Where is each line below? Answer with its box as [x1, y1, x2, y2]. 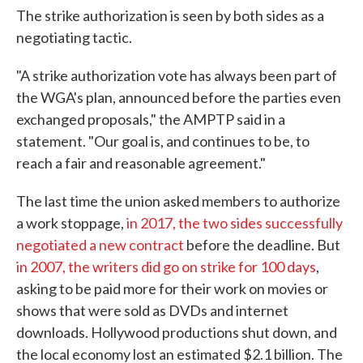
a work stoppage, [16, 214, 124, 232]
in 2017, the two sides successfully [124, 214, 343, 232]
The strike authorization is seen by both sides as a [16, 6, 324, 24]
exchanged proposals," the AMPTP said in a [16, 110, 285, 128]
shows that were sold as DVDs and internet [16, 301, 288, 319]
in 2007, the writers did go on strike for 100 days [16, 258, 316, 275]
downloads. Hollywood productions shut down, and [16, 323, 337, 341]
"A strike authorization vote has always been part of [16, 66, 337, 84]
